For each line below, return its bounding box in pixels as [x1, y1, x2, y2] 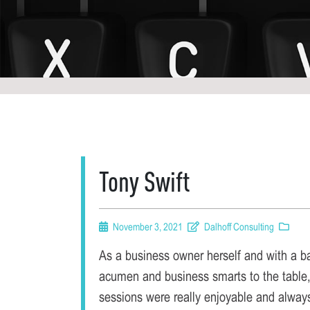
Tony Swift [99, 165, 190, 197]
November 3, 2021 [113, 220, 183, 232]
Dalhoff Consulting [204, 220, 274, 232]
